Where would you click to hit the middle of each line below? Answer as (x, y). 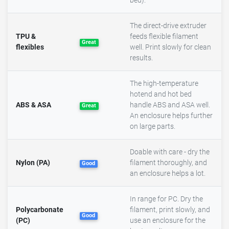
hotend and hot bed (161, 95)
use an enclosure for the (168, 221)
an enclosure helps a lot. (168, 174)
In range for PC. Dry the (166, 199)
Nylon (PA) (33, 163)
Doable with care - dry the (170, 152)
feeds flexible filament (164, 37)
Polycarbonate (40, 210)
